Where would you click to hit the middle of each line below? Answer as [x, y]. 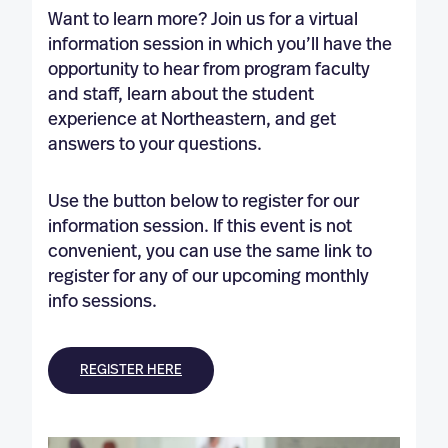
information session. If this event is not [200, 227]
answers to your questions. [155, 145]
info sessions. [102, 302]
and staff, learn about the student [181, 95]
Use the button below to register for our [203, 202]
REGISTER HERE [131, 370]
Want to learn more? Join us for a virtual [203, 20]
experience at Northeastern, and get [192, 120]
